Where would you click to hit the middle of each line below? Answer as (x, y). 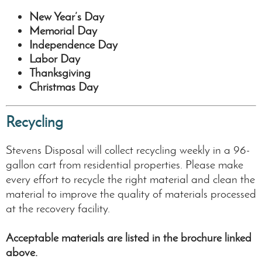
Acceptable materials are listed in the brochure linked (129, 238)
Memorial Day (63, 31)
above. (22, 252)
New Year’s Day (67, 17)
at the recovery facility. (58, 208)
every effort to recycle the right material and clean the (130, 179)
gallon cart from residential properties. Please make (125, 165)
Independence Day (73, 45)
